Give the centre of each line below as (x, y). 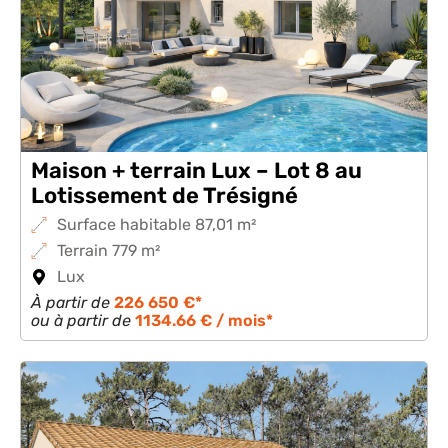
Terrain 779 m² (108, 250)
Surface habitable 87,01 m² (156, 224)
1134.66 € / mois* (204, 320)
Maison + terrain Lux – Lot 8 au (196, 170)
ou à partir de (83, 320)
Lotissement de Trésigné (164, 195)
